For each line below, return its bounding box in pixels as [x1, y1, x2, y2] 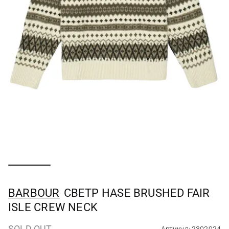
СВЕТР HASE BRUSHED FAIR [63, 187, 210, 199]
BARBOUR [8, 187, 60, 199]
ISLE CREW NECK [8, 201, 98, 214]
